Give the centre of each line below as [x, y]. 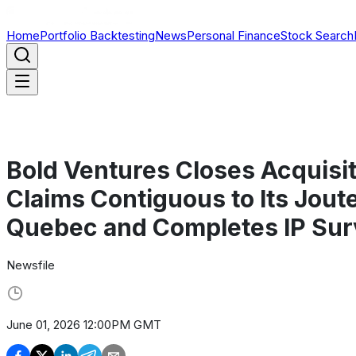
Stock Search [317, 35]
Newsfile [31, 265]
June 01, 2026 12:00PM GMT [84, 325]
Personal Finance [234, 35]
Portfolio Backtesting [97, 35]
